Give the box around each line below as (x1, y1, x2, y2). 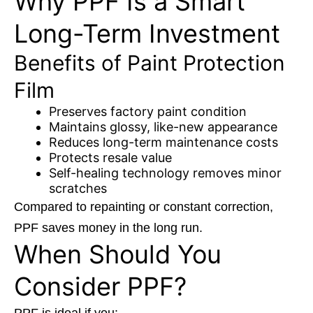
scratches (49, 181, 107, 196)
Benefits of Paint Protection (14, 50, 285, 76)
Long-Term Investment (14, 18, 280, 50)
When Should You (14, 239, 221, 270)
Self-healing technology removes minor (49, 166, 282, 181)
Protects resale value (49, 150, 172, 166)
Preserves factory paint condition (49, 104, 247, 119)
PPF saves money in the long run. (14, 221, 203, 235)
